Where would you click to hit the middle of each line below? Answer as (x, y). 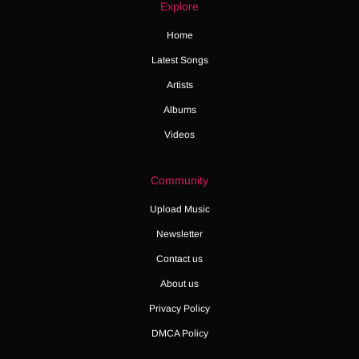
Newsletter (179, 234)
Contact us (179, 259)
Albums (179, 110)
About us (179, 284)
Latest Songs (179, 61)
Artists (179, 85)
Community (179, 181)
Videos (179, 135)
